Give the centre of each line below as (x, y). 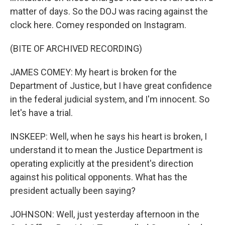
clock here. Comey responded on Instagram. (98, 25)
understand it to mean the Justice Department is (106, 150)
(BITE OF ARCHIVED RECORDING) (76, 48)
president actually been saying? (73, 191)
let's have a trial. (41, 113)
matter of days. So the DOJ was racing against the (109, 11)
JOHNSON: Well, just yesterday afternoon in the (105, 214)
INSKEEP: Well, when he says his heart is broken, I (108, 136)
